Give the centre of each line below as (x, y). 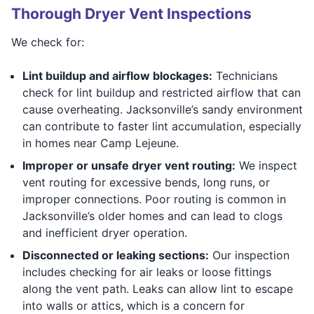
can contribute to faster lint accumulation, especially (162, 126)
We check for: (48, 42)
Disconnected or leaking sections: (116, 255)
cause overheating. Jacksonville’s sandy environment (163, 109)
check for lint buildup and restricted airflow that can (162, 92)
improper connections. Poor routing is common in (154, 199)
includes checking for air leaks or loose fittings (147, 272)
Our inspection (249, 255)
